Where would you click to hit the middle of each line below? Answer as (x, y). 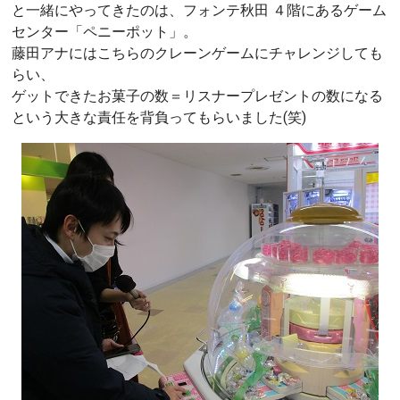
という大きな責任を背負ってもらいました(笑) (159, 117)
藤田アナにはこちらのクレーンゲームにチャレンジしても (197, 53)
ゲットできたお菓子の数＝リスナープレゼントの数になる (197, 96)
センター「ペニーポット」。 (104, 31)
